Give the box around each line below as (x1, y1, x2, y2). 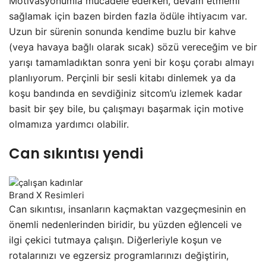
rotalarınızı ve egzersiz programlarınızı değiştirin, (9, 249, 229, 262)
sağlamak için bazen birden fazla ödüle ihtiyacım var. (9, 10, 247, 22)
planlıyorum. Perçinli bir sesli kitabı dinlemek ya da (9, 72, 236, 84)
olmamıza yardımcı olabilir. (9, 118, 129, 130)
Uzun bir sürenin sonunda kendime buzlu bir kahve (9, 26, 236, 37)
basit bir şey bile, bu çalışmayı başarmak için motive (9, 103, 243, 115)
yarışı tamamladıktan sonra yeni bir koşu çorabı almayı (9, 56, 254, 68)
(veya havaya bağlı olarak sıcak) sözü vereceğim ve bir (9, 41, 257, 53)
